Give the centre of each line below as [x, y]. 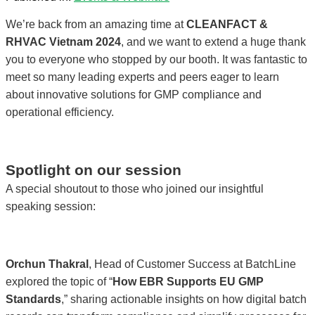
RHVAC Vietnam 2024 [63, 41]
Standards [33, 299]
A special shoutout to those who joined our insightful [135, 188]
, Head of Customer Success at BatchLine [192, 264]
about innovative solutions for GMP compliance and [134, 94]
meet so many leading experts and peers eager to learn [142, 77]
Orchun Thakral [47, 264]
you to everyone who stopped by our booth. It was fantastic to [156, 59]
